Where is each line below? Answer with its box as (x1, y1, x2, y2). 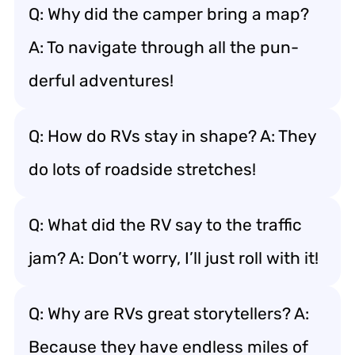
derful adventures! (29, 70, 174, 90)
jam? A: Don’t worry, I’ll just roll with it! (29, 247, 319, 268)
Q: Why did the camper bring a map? (29, 3, 309, 24)
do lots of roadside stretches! (29, 158, 256, 179)
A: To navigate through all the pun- (29, 36, 299, 57)
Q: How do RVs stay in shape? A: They (29, 125, 317, 146)
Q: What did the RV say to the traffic (29, 214, 302, 235)
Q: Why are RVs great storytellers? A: (29, 303, 309, 323)
